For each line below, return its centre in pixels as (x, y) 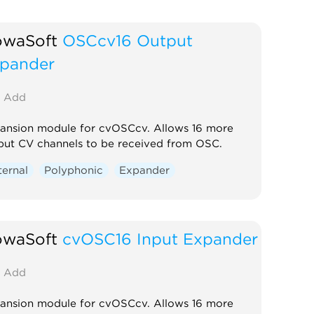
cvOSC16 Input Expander (160, 238)
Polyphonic (74, 170)
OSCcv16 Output (127, 40)
